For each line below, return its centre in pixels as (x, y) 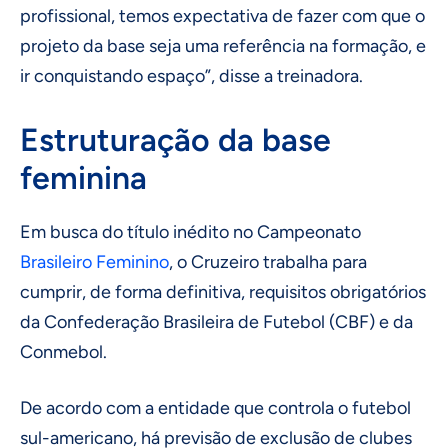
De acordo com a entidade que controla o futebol (215, 408)
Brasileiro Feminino (94, 262)
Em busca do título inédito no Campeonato (190, 232)
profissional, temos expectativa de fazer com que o (222, 16)
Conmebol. (63, 352)
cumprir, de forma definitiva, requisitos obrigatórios (223, 292)
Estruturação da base (175, 140)
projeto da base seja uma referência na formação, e (223, 46)
